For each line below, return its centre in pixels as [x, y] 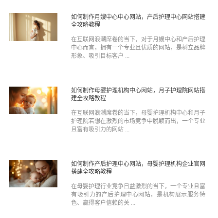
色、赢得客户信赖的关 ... [103, 203]
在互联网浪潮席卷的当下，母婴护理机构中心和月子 [138, 113]
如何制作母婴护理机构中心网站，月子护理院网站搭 [138, 90]
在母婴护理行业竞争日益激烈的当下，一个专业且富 [138, 186]
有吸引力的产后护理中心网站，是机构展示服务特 [138, 194]
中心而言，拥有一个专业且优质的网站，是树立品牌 [138, 47]
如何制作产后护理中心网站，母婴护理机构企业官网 [138, 164]
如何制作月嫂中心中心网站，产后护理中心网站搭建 [138, 17]
